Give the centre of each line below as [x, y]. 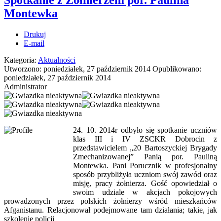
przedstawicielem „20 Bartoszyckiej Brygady [145, 147]
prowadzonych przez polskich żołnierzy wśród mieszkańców [110, 201]
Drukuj [35, 34]
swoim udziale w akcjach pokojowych [145, 192]
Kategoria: [21, 60]
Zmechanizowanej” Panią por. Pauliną [145, 156]
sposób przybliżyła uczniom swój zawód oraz [145, 174]
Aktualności [57, 60]
